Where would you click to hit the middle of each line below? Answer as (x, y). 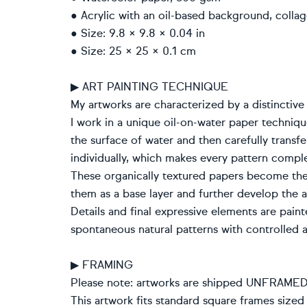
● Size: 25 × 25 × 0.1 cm (133, 51)
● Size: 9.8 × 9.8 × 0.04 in (138, 33)
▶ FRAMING (102, 265)
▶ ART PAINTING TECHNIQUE (149, 87)
